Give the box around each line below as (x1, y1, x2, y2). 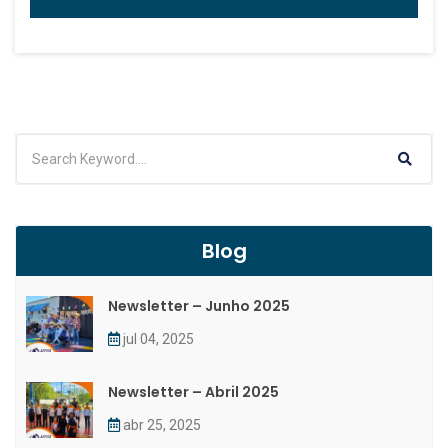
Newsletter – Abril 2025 (108, 382, 279, 403)
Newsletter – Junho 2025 (108, 296, 290, 317)
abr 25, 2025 (120, 417, 201, 434)
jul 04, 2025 (120, 331, 194, 348)
